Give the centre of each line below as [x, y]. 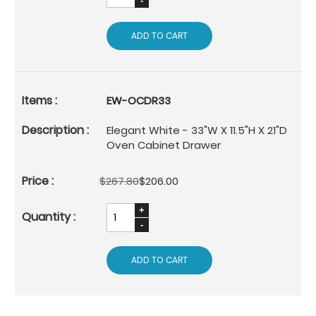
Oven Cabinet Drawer [164, 145]
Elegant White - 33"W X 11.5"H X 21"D [197, 130]
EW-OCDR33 [139, 100]
